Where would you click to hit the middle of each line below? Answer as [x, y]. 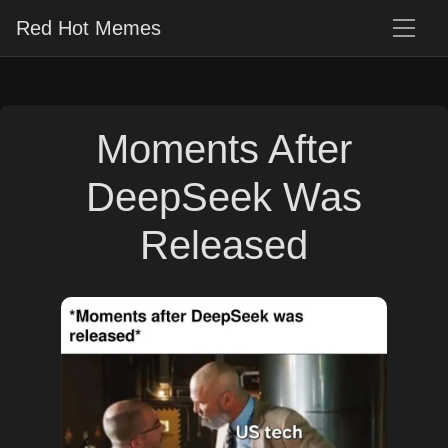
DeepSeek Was [224, 197]
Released [224, 245]
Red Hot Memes [88, 28]
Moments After [224, 149]
